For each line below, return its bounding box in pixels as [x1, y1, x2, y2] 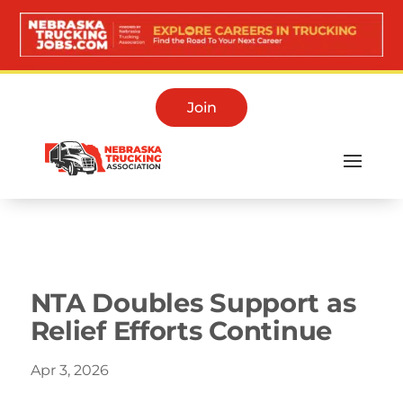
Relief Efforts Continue [30, 314, 332, 346]
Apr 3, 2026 [30, 361, 109, 379]
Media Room [30, 219, 121, 237]
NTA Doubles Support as [30, 286, 356, 318]
